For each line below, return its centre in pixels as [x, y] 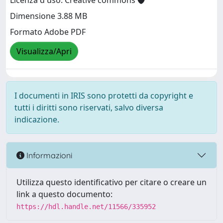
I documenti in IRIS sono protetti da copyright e [104, 96]
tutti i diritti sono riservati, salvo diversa [89, 108]
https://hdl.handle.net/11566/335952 [86, 207]
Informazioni [48, 155]
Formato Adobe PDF [48, 32]
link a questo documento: [64, 194]
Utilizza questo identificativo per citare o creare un [111, 182]
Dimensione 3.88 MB [49, 16]
